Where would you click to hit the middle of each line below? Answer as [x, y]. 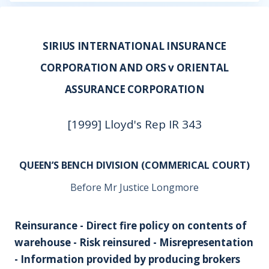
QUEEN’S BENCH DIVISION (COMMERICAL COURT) [134, 165]
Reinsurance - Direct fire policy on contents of [131, 225]
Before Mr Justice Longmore [134, 187]
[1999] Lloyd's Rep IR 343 [134, 124]
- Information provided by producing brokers [127, 259]
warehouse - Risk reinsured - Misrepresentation [134, 242]
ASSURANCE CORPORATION [134, 89]
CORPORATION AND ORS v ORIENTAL [134, 68]
